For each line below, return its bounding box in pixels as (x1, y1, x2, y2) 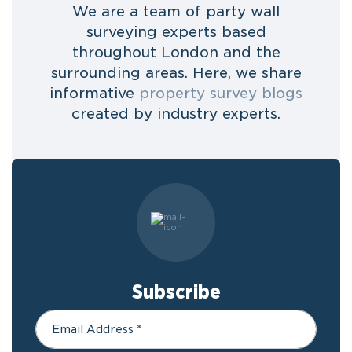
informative (49, 84, 139, 101)
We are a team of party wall (72, 2, 280, 20)
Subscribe (131, 280, 221, 303)
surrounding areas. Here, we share (50, 64, 302, 81)
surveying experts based (86, 23, 266, 40)
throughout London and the (71, 43, 280, 60)
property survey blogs (139, 84, 302, 101)
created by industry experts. (71, 104, 280, 122)
